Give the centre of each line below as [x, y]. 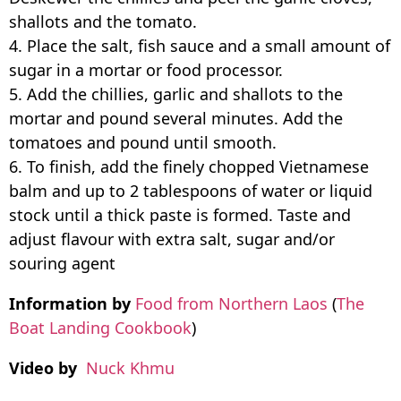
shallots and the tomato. [105, 21]
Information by [70, 303]
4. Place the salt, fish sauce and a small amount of [200, 45]
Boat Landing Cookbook [100, 327]
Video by [43, 367]
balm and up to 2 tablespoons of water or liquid [191, 190]
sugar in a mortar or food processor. [148, 69]
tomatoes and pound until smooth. [145, 142]
